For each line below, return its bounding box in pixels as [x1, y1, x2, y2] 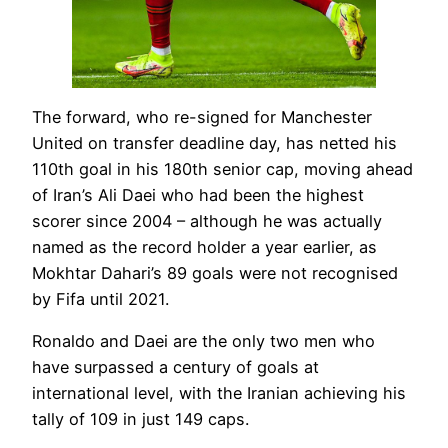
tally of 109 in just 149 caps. [32, 409, 249, 430]
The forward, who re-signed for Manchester [32, 106, 372, 127]
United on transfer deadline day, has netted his [32, 132, 397, 153]
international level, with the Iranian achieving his [32, 383, 406, 404]
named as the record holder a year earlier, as [32, 236, 377, 257]
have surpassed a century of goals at [32, 357, 319, 378]
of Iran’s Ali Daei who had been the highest [32, 184, 364, 205]
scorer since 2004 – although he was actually [32, 210, 382, 231]
